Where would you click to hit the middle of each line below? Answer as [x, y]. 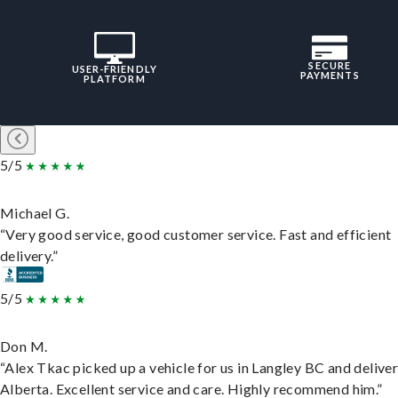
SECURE [330, 66]
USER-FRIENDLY [114, 69]
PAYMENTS [330, 76]
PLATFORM [114, 79]
